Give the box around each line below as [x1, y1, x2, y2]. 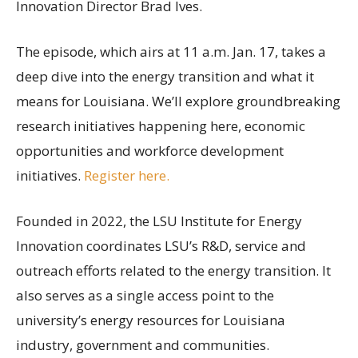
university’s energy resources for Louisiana [16, 310, 285, 329]
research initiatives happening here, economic [16, 116, 305, 135]
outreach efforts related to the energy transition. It [16, 261, 331, 280]
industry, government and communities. [16, 335, 269, 354]
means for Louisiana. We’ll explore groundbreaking [16, 91, 340, 110]
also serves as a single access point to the [16, 285, 274, 304]
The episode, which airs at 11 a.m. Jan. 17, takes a [16, 42, 326, 61]
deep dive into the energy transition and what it [16, 66, 314, 86]
